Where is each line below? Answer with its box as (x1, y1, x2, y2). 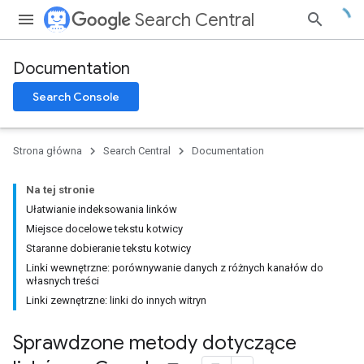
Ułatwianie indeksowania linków (26, 203, 177, 215)
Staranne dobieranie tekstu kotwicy (26, 242, 191, 254)
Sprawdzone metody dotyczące (13, 331, 297, 355)
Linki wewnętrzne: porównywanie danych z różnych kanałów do (26, 262, 323, 274)
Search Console (32, 89, 119, 104)
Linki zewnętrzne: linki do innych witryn (26, 294, 206, 306)
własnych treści (26, 275, 99, 287)
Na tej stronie (26, 184, 95, 196)
